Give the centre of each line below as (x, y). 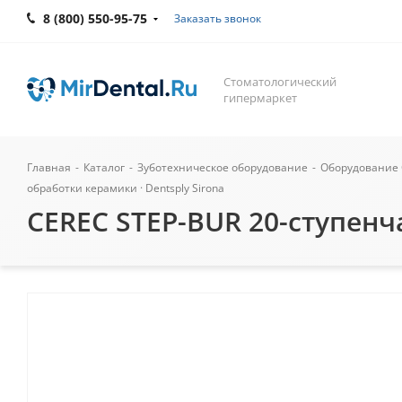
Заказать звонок (218, 18)
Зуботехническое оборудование (223, 167)
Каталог (104, 167)
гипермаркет (260, 98)
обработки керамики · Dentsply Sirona (126, 188)
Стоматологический (280, 82)
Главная (49, 167)
